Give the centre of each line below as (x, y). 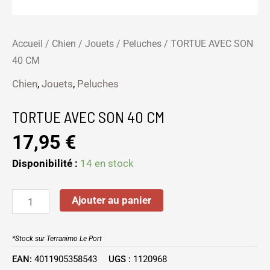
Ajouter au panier (111, 200)
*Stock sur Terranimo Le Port (57, 238)
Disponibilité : (45, 163)
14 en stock (107, 163)
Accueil (27, 44)
